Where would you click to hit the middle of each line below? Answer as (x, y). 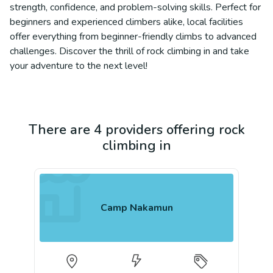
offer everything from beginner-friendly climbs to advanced (133, 37)
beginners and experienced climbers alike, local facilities (126, 22)
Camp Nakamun (136, 207)
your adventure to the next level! (79, 66)
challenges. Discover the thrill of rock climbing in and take (129, 51)
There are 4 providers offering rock (136, 130)
